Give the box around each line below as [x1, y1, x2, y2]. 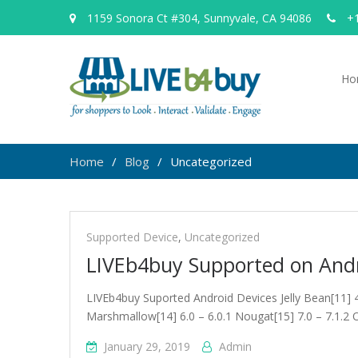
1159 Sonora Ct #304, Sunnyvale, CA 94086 [84, 10, 312, 26]
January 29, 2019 [104, 339, 190, 354]
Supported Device [86, 229, 178, 245]
